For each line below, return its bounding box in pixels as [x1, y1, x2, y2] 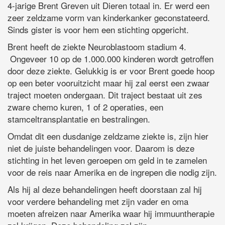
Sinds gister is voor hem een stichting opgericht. [8, 23, 189, 36]
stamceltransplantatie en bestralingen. [8, 112, 150, 125]
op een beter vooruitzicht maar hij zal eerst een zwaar [8, 76, 209, 89]
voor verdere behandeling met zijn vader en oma [8, 194, 188, 207]
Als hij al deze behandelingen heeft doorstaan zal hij [8, 182, 202, 195]
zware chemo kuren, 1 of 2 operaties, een [8, 100, 163, 113]
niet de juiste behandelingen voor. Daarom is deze [8, 141, 194, 154]
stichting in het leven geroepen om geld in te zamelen [8, 153, 207, 166]
